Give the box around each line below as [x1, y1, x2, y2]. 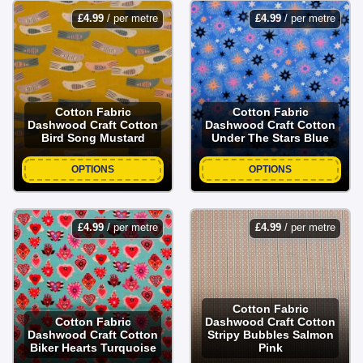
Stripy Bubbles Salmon [207, 327, 334, 341]
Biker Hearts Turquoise [29, 340, 156, 354]
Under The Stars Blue [211, 131, 329, 145]
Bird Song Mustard [41, 131, 145, 145]
